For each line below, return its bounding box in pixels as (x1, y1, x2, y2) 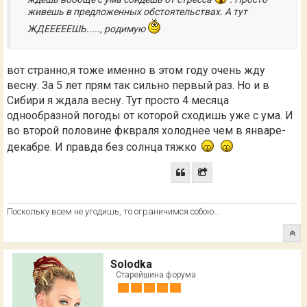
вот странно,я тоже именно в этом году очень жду (7, 63, 265, 77)
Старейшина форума (116, 269, 196, 280)
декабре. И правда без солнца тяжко (7, 140, 199, 153)
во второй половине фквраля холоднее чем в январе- (7, 123, 286, 137)
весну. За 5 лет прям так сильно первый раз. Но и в (7, 78, 269, 92)
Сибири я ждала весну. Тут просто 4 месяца (7, 93, 229, 107)
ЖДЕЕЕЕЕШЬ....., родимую (27, 23, 147, 34)
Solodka (110, 257, 152, 271)
